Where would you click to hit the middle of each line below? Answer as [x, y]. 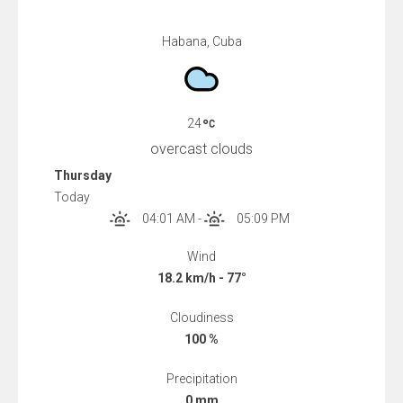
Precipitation [201, 379]
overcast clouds [201, 149]
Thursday [83, 175]
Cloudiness [201, 318]
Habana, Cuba [201, 41]
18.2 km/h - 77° [201, 278]
